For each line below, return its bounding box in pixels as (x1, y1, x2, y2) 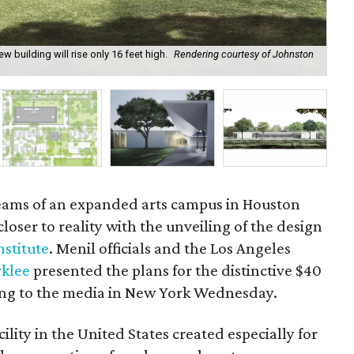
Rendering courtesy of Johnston (174, 48, 314, 61)
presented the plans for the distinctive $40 (33, 261, 322, 280)
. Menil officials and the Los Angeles (49, 239, 292, 258)
